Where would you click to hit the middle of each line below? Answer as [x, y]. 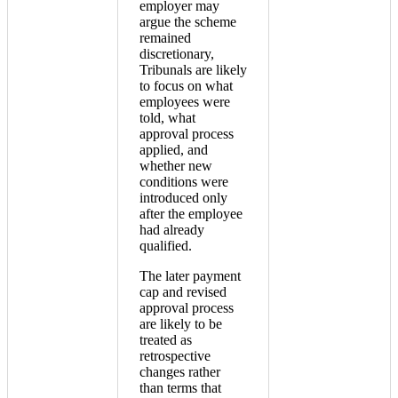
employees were [185, 102]
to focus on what [186, 86]
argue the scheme [188, 22]
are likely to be [181, 324]
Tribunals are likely [193, 70]
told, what [167, 118]
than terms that [180, 388]
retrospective [175, 356]
